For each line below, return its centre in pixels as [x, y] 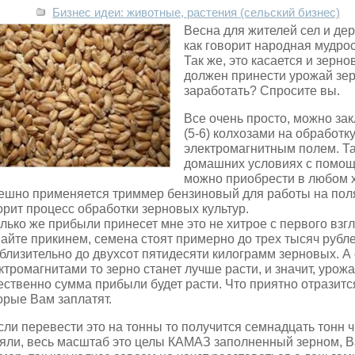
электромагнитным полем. [263, 149]
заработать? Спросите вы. [262, 91]
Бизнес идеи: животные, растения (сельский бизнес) [196, 13]
